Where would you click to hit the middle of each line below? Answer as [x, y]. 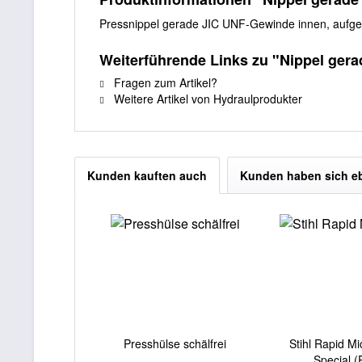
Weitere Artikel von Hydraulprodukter [206, 99]
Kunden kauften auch [147, 175]
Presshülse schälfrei [175, 343]
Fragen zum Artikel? [164, 82]
